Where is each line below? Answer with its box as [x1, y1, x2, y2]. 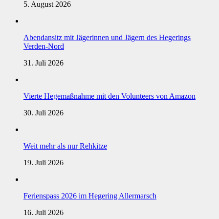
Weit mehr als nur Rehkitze [23, 141, 107, 150]
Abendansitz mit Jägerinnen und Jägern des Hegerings [23, 33, 191, 42]
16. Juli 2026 [23, 208, 64, 217]
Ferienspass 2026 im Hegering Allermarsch [23, 191, 156, 200]
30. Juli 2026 [23, 108, 64, 117]
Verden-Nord [23, 42, 64, 50]
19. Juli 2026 [23, 158, 64, 167]
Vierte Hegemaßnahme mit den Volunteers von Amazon [23, 91, 196, 100]
